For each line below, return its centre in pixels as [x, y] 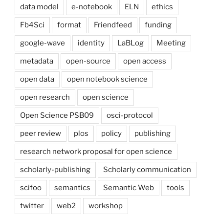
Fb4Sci [32, 25]
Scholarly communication [147, 169]
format [69, 25]
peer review [41, 133]
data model [39, 7]
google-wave [43, 43]
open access [145, 61]
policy [111, 133]
